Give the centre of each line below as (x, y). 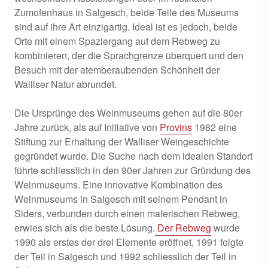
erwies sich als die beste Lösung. (85, 227)
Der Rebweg (183, 227)
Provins (176, 127)
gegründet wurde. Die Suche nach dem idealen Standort (133, 156)
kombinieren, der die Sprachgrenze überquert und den (129, 55)
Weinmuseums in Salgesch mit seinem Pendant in (121, 199)
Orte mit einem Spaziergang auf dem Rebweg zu (117, 41)
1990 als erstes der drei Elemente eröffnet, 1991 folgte (129, 242)
